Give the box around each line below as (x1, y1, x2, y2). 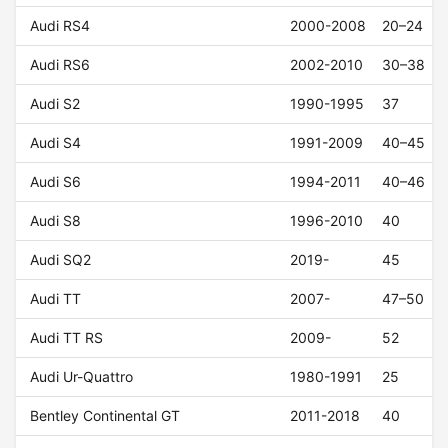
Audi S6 (30, 173, 82, 191)
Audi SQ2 (30, 251, 92, 269)
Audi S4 (30, 134, 82, 152)
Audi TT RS (30, 329, 104, 347)
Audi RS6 (30, 56, 91, 74)
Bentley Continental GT (30, 407, 181, 425)
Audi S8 (30, 212, 82, 230)
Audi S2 (30, 95, 81, 113)
